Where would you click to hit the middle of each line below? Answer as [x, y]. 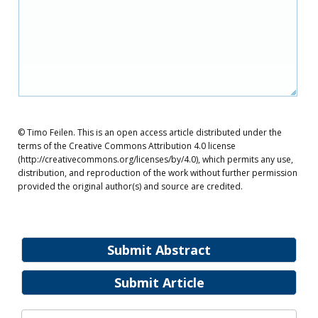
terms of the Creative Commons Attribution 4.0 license [127, 146]
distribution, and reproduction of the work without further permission [158, 173]
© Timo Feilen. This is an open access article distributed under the [150, 132]
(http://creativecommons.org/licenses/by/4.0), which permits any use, [155, 159]
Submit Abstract [159, 250]
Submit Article [159, 283]
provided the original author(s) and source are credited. [130, 186]
